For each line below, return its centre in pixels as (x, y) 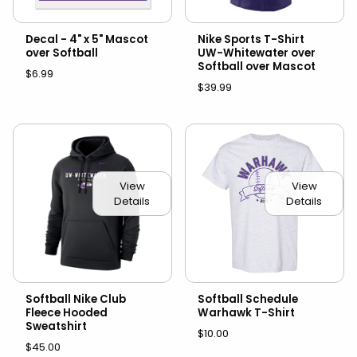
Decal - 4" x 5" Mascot (87, 39)
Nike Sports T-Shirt (251, 39)
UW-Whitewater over (257, 53)
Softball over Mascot (257, 66)
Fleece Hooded (67, 312)
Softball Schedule (248, 299)
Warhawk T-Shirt (246, 312)
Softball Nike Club (76, 299)
